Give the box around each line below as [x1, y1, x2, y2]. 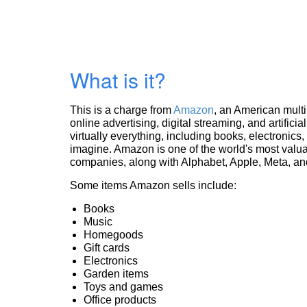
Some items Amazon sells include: [70, 180, 236, 191]
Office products [84, 294, 156, 306]
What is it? [70, 65, 166, 95]
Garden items [84, 268, 149, 280]
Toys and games [84, 281, 163, 293]
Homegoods [84, 229, 143, 241]
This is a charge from [70, 104, 173, 116]
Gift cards [84, 242, 130, 254]
